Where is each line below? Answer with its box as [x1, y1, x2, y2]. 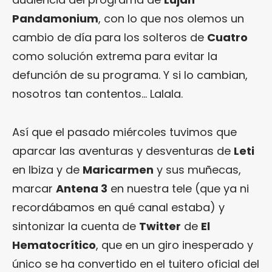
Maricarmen [83, 161, 154, 177]
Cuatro [207, 29, 248, 45]
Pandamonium [12, 10, 98, 26]
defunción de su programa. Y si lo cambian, [12, 67, 248, 83]
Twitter [139, 218, 181, 234]
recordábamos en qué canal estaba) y [12, 199, 225, 215]
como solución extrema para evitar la [12, 48, 217, 64]
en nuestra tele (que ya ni [107, 180, 249, 196]
